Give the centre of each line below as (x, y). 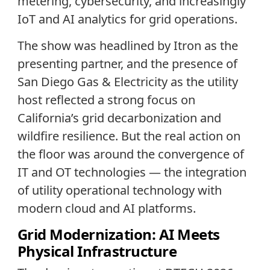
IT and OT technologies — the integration (132, 172)
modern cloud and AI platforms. (106, 208)
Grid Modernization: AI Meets (118, 234)
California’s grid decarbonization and (119, 118)
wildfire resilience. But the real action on (129, 136)
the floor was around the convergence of (130, 154)
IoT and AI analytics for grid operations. (127, 19)
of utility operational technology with (119, 190)
